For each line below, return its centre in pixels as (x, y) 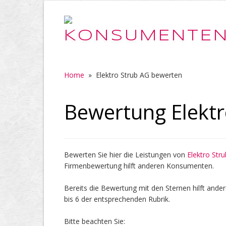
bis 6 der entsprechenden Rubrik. (117, 199)
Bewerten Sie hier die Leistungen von (126, 155)
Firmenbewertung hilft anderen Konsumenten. (139, 166)
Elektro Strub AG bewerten (139, 75)
